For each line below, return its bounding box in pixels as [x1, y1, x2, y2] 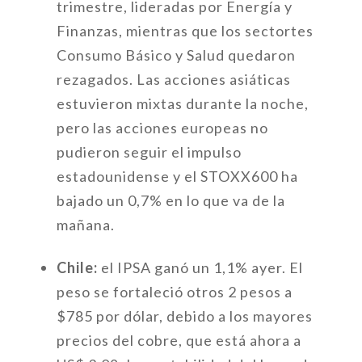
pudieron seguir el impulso [56, 143, 242, 161]
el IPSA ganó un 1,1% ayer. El [97, 259, 303, 276]
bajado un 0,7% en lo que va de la [56, 192, 285, 209]
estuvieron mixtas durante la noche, [56, 95, 309, 112]
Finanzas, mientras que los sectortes [56, 22, 314, 40]
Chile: [56, 259, 98, 276]
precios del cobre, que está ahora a [56, 331, 301, 349]
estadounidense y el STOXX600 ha [56, 167, 298, 185]
